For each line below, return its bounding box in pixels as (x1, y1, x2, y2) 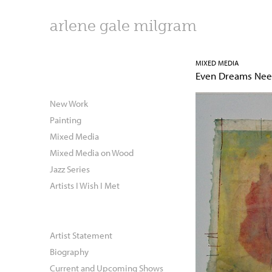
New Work (50, 97, 88, 109)
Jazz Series (50, 162, 90, 175)
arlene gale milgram (50, 16, 197, 35)
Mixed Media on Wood (50, 146, 134, 158)
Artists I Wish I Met (50, 178, 120, 191)
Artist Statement (50, 228, 112, 241)
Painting (50, 113, 81, 126)
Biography (50, 245, 89, 257)
